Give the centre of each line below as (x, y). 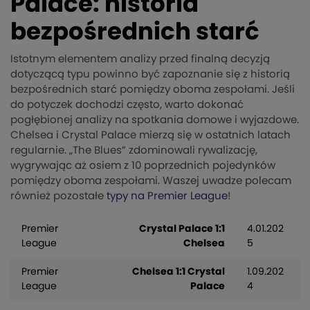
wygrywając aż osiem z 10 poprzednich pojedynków (143, 166)
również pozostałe (58, 197)
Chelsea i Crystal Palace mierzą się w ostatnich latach (151, 136)
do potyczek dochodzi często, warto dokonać (127, 105)
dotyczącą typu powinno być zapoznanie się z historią (150, 75)
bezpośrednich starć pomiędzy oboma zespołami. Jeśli (153, 90)
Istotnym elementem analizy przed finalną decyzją (140, 60)
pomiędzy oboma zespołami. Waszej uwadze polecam (151, 181)
